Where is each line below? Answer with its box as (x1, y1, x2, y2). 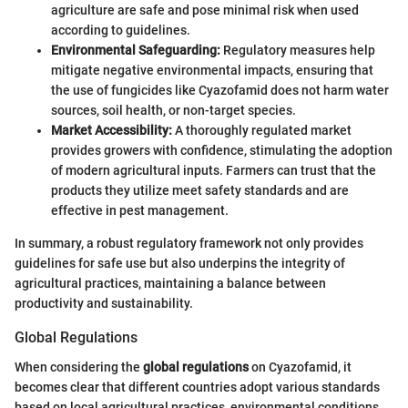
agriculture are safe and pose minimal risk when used (51, 3, 359, 18)
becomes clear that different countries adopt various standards (15, 379, 380, 394)
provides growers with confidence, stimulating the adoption (51, 143, 393, 158)
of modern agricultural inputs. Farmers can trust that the (51, 163, 376, 178)
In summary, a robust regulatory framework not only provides (15, 236, 363, 251)
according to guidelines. (51, 23, 190, 38)
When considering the (15, 359, 143, 374)
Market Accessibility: (51, 123, 172, 138)
